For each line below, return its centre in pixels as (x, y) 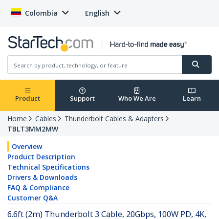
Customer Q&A (33, 198)
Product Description (41, 157)
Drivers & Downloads (42, 177)
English (97, 13)
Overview (27, 147)
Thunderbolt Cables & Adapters (114, 119)
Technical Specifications (48, 167)
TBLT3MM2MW (33, 129)
